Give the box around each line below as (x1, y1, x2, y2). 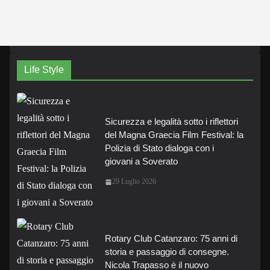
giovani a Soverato (105, 156, 178, 166)
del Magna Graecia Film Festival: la (105, 130, 243, 140)
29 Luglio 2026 (112, 177, 156, 186)
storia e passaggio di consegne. (105, 246, 229, 257)
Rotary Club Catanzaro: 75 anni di (105, 233, 237, 243)
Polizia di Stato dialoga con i (105, 143, 214, 153)
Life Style (24, 64, 64, 75)
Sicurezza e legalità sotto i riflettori (105, 116, 238, 127)
